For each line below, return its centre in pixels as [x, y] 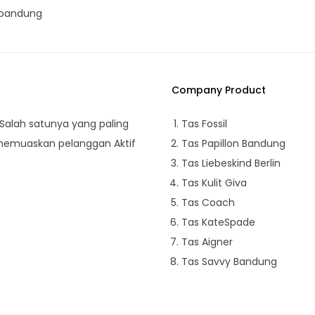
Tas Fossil [204, 124]
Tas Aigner [207, 242]
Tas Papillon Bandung [233, 143]
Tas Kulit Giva [214, 183]
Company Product [219, 90]
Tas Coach [208, 202]
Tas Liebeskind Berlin [231, 163]
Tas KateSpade [218, 222]
